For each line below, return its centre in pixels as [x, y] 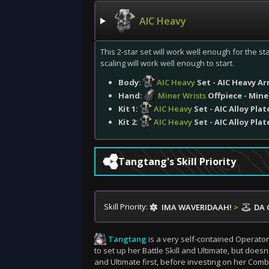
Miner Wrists [182, 95]
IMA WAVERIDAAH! [197, 207]
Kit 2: [129, 122]
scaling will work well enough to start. [167, 63]
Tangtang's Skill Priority [177, 162]
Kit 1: [129, 109]
